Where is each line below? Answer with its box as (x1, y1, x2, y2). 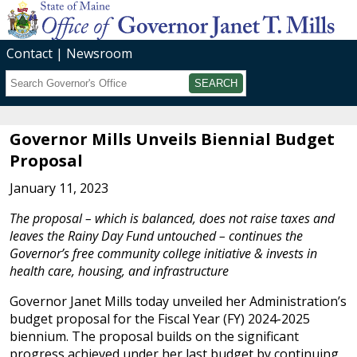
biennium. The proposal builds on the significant (10, 328, 299, 345)
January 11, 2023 (10, 179, 108, 197)
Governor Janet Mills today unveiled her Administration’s (10, 292, 347, 310)
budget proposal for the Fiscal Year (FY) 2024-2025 (10, 310, 310, 328)
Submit (6, 109, 53, 127)
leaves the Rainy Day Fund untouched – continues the (10, 227, 303, 245)
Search (6, 71, 49, 88)
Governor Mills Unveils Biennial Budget (10, 128, 335, 150)
